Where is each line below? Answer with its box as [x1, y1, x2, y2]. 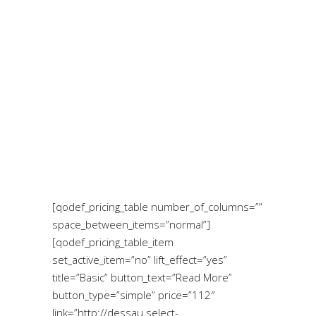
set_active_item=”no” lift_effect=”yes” [52, 253, 227, 267]
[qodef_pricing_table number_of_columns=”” [52, 200, 262, 214]
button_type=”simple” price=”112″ [52, 288, 215, 303]
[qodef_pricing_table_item [52, 235, 174, 250]
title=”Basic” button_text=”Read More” [52, 270, 232, 285]
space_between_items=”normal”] [52, 217, 210, 232]
